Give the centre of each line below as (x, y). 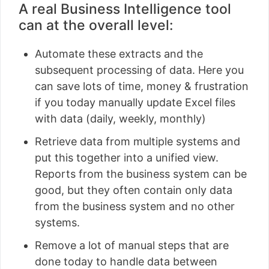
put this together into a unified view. (127, 157)
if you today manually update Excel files (135, 102)
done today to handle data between (126, 261)
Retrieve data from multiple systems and (138, 141)
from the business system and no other (135, 206)
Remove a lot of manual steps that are (132, 245)
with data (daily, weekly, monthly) (120, 118)
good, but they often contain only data (134, 190)
